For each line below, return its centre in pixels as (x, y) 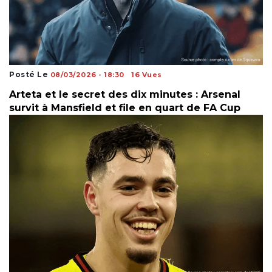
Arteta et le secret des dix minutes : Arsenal (125, 94)
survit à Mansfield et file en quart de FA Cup (125, 107)
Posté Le (30, 74)
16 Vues (147, 74)
